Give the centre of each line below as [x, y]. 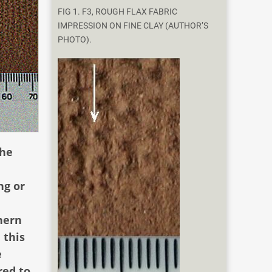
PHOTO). [75, 40]
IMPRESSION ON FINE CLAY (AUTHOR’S [133, 26]
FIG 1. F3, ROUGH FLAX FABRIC [118, 12]
